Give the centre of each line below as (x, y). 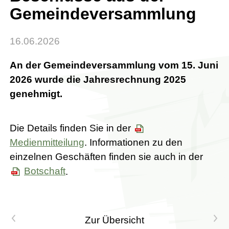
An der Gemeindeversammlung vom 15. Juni (114, 65)
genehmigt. (36, 94)
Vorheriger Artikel (49, 219)
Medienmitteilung (47, 142)
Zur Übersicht (114, 220)
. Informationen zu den (133, 142)
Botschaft (45, 171)
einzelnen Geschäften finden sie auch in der (106, 156)
